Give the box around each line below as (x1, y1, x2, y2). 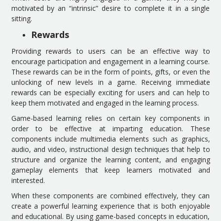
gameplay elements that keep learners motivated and (11, 165, 210, 175)
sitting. (11, 13, 32, 23)
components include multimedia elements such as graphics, (11, 134, 210, 144)
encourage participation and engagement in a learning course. (11, 56, 210, 66)
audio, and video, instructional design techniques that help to (11, 144, 210, 154)
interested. (11, 175, 45, 185)
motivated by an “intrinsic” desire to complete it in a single (11, 3, 210, 13)
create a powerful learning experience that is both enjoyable (11, 201, 210, 211)
